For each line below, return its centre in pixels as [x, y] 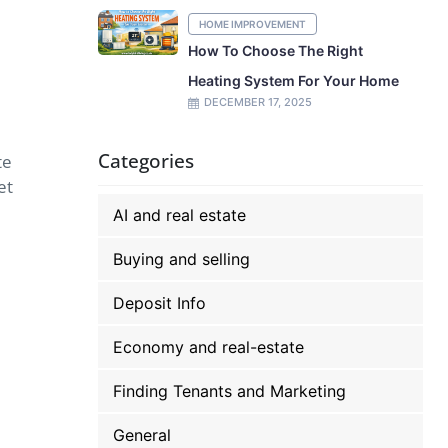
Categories [146, 161]
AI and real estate [180, 215]
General [142, 435]
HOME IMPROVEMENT [253, 24]
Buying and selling [182, 259]
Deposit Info [160, 303]
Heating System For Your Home [294, 80]
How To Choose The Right [276, 50]
